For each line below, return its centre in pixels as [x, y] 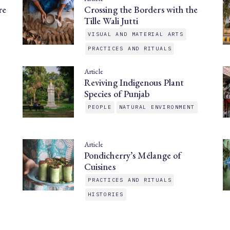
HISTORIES [106, 194]
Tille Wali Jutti [111, 21]
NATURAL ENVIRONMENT [157, 107]
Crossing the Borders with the [141, 9]
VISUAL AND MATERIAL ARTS [136, 34]
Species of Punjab [117, 94]
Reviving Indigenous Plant [134, 82]
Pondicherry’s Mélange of [133, 155]
